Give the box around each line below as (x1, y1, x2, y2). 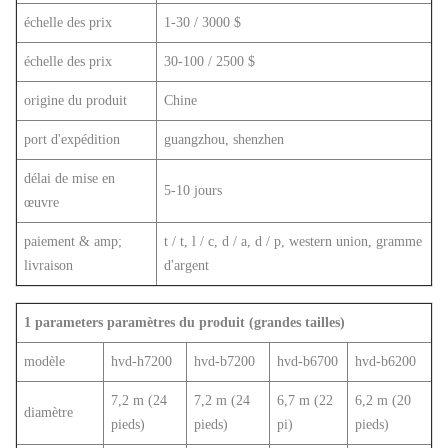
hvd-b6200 (355, 354, 416, 370)
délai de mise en (24, 171, 115, 187)
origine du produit (24, 93, 127, 109)
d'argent (164, 258, 209, 274)
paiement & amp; (24, 234, 122, 250)
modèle (24, 354, 65, 370)
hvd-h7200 (111, 354, 172, 370)
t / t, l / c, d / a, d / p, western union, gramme (164, 234, 422, 250)
